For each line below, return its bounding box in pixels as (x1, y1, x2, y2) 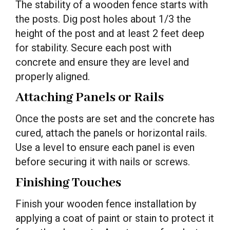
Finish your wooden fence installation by (15, 197, 196, 210)
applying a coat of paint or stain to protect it (15, 212, 214, 224)
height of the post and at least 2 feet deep (15, 27, 204, 40)
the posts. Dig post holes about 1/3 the (15, 12, 191, 25)
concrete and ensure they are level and (15, 55, 189, 68)
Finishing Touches (15, 174, 121, 191)
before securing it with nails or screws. (15, 155, 190, 168)
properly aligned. (15, 70, 90, 83)
